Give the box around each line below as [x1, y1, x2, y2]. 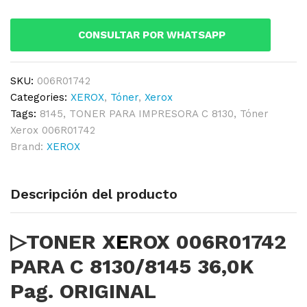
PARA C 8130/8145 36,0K [10, 254, 254, 279]
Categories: [10, 90, 71, 103]
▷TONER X [10, 230, 116, 254]
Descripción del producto [10, 185, 177, 202]
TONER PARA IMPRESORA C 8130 [69, 107, 234, 120]
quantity [10, 85, 49, 98]
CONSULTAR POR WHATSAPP [77, 28, 225, 41]
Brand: [10, 140, 47, 153]
